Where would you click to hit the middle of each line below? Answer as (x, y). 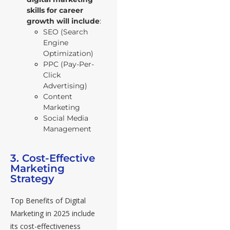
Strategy (32, 179)
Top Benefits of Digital (48, 201)
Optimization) (68, 54)
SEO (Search (65, 32)
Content (58, 97)
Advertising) (65, 86)
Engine (56, 43)
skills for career (55, 11)
